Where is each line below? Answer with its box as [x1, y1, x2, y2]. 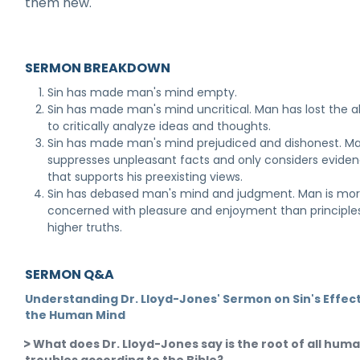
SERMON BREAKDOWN [25, 59, 171, 77]
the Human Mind [25, 307, 126, 323]
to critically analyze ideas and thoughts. [47, 118, 272, 134]
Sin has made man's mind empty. [47, 84, 238, 100]
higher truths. [47, 219, 123, 235]
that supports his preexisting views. [47, 169, 243, 185]
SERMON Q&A [25, 265, 115, 284]
